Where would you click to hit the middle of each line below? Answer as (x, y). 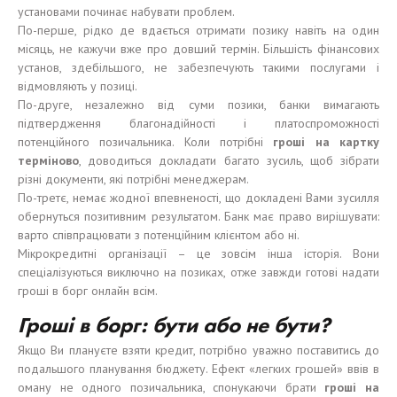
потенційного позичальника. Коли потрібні (146, 142)
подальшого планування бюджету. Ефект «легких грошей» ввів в (198, 369)
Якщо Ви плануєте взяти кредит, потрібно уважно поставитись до (198, 350)
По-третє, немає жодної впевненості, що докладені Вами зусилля (198, 198)
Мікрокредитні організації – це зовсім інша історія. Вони (198, 253)
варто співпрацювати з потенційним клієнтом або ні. (159, 235)
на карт (336, 142)
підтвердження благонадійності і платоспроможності (198, 123)
